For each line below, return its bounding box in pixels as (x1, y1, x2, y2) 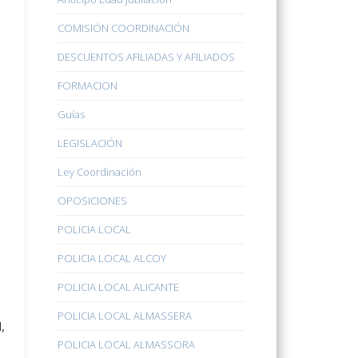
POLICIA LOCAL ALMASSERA (58, 308, 193, 324)
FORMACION (58, 78, 118, 93)
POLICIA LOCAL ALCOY (58, 251, 167, 266)
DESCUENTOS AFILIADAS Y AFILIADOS (58, 50, 236, 65)
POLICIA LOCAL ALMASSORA (58, 337, 196, 352)
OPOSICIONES (58, 193, 128, 209)
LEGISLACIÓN (58, 136, 123, 151)
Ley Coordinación (58, 165, 142, 180)
